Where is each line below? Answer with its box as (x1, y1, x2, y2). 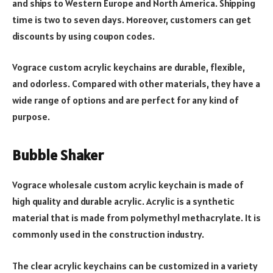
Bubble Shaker (12, 146, 104, 165)
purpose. (12, 110, 50, 123)
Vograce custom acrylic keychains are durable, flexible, (12, 61, 245, 74)
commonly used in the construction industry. (12, 228, 204, 241)
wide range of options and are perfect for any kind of (12, 94, 239, 107)
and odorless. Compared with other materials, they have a (12, 77, 260, 90)
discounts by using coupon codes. (12, 29, 155, 42)
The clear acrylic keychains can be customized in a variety (12, 259, 258, 272)
